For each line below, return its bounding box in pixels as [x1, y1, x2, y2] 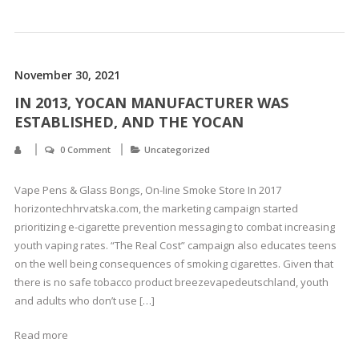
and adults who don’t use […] [14, 293, 155, 308]
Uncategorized [143, 143, 210, 155]
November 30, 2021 [14, 67, 120, 83]
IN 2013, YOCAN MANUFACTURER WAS [14, 93, 288, 112]
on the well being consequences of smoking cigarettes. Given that [14, 256, 333, 271]
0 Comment [59, 143, 111, 155]
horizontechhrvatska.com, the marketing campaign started [14, 201, 298, 216]
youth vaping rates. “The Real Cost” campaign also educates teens [14, 238, 337, 252]
